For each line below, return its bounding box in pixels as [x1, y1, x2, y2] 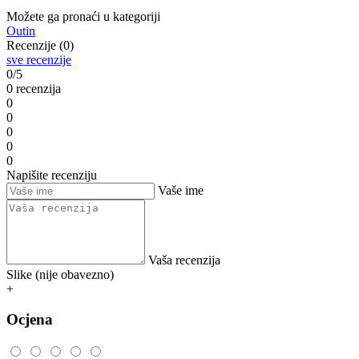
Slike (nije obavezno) [6, 267, 114, 281]
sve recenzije [6, 52, 71, 67]
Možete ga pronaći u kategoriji [6, 9, 160, 23]
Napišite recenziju [6, 167, 97, 182]
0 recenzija [6, 81, 61, 95]
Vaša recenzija [148, 252, 220, 267]
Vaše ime [158, 183, 204, 197]
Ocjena [6, 311, 53, 329]
